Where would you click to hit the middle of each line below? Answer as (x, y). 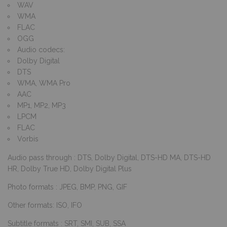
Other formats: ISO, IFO (45, 205)
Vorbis (28, 139)
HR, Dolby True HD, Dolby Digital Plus (70, 168)
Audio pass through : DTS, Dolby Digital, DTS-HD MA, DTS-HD (109, 157)
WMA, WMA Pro (44, 83)
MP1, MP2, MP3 (42, 105)
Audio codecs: (41, 49)
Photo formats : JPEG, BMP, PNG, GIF (67, 187)
